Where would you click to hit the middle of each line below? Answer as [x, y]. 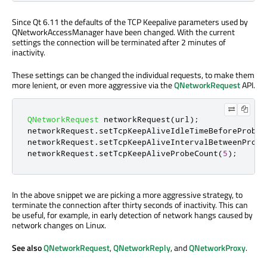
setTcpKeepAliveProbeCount [159, 153]
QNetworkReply [142, 247]
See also [28, 247]
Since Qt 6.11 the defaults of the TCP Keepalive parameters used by [130, 21]
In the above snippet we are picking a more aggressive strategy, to [127, 194]
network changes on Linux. [59, 225]
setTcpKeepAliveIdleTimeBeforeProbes [182, 130]
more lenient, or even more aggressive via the [93, 85]
